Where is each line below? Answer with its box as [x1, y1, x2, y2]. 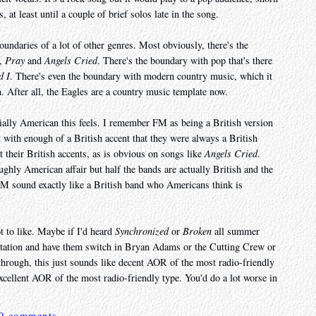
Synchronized [115, 224, 169, 238]
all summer [212, 224, 260, 238]
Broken [183, 224, 212, 238]
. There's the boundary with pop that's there [97, 54, 272, 68]
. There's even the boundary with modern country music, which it [10, 69, 272, 83]
